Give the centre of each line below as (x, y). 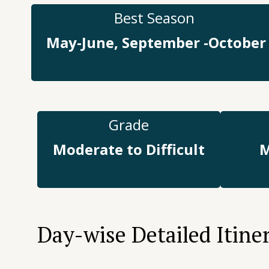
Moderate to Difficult (129, 149)
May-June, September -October (156, 42)
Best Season (154, 17)
